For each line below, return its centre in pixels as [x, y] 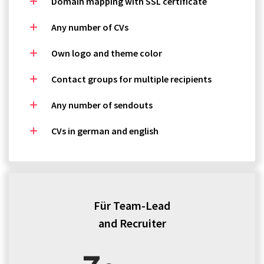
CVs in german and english [105, 131]
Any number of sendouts [102, 105]
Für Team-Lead [132, 205]
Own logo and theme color [107, 53]
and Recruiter [132, 223]
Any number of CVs [90, 27]
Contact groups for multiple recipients [131, 79]
